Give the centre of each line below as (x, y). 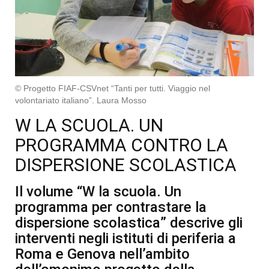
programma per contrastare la (111, 207)
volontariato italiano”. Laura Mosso (81, 100)
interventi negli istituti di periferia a (125, 238)
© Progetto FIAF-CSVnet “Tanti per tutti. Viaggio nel (113, 88)
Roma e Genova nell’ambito (102, 254)
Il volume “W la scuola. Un (98, 191)
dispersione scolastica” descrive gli (129, 222)
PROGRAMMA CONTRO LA (122, 145)
